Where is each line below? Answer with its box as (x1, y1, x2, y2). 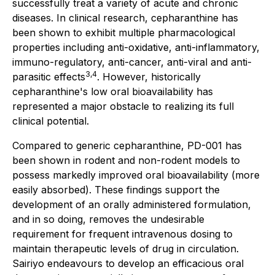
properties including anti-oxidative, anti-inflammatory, (12, 41, 260, 53)
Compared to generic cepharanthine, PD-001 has (12, 139, 242, 152)
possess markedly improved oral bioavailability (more (12, 169, 260, 181)
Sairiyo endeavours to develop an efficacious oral (12, 257, 244, 269)
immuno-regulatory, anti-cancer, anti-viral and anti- (12, 56, 252, 68)
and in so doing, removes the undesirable (12, 213, 204, 225)
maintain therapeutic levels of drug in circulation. (12, 242, 239, 255)
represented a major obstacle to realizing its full (12, 100, 234, 112)
